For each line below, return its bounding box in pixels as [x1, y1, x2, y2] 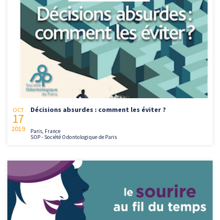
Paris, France [30, 127, 60, 135]
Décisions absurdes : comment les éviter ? [30, 105, 166, 114]
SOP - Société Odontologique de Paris [30, 133, 117, 140]
